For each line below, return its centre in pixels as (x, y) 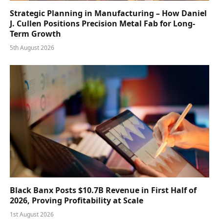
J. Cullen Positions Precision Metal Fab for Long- (102, 24)
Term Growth (35, 34)
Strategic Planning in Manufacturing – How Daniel (108, 13)
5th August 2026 (32, 48)
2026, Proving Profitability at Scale (77, 200)
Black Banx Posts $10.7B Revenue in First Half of (103, 190)
